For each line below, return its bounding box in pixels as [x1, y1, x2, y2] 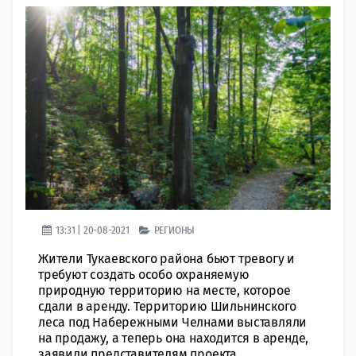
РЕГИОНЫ [153, 223, 195, 236]
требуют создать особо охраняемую [38, 266, 250, 282]
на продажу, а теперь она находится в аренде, [38, 330, 309, 346]
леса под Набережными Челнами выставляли [38, 314, 308, 330]
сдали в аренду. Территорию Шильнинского [38, 298, 297, 314]
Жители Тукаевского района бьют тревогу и [38, 250, 295, 266]
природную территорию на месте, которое [38, 282, 291, 298]
